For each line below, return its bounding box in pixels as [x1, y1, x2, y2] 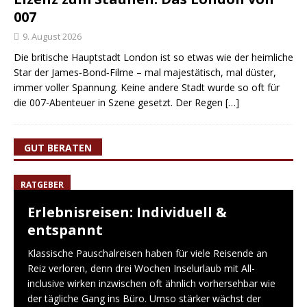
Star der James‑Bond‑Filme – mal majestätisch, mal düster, [14, 66, 276, 79]
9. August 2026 [23, 30, 82, 42]
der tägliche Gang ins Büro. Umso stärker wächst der [27, 292, 261, 305]
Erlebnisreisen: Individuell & [27, 203, 227, 221]
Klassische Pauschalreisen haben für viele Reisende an [27, 247, 267, 260]
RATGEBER [21, 179, 64, 191]
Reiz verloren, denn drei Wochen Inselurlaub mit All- [27, 262, 255, 275]
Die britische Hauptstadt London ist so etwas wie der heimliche [14, 51, 293, 64]
